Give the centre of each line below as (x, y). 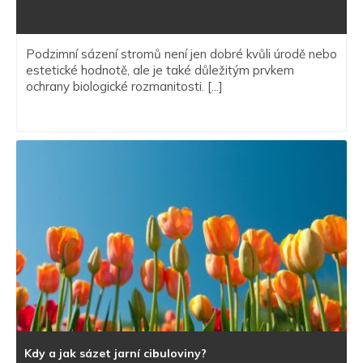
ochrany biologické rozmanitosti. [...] (124, 86)
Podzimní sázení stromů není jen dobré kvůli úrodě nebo (181, 53)
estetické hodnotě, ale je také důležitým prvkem (160, 70)
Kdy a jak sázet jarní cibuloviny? (115, 354)
